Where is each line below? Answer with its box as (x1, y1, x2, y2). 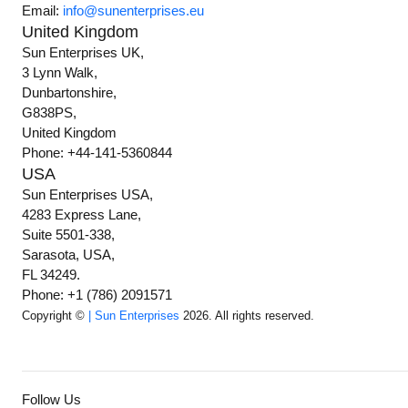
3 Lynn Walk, (22, 65, 98, 81)
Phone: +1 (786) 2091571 (22, 287, 173, 303)
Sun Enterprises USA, (22, 187, 154, 203)
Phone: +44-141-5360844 (22, 145, 173, 161)
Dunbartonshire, (22, 85, 117, 101)
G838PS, (22, 105, 77, 121)
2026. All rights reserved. (179, 309, 315, 323)
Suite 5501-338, (22, 227, 116, 243)
